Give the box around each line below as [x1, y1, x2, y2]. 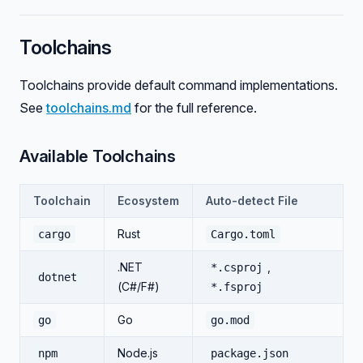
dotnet [38, 271, 77, 284]
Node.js [117, 346, 158, 360]
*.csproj [211, 261, 263, 274]
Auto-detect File [206, 194, 298, 207]
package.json [211, 347, 288, 360]
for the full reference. [131, 100, 257, 116]
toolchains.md [46, 100, 131, 116]
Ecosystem [117, 194, 179, 207]
